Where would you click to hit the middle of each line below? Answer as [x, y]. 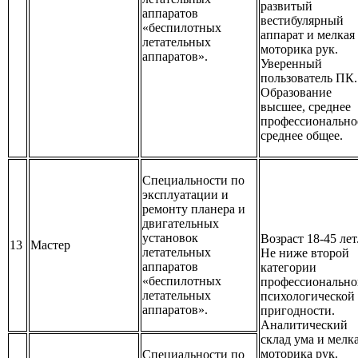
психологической [308, 296]
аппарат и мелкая [308, 35]
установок [170, 238]
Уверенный [291, 64]
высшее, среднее [306, 107]
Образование [296, 93]
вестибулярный [302, 21]
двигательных [181, 224]
